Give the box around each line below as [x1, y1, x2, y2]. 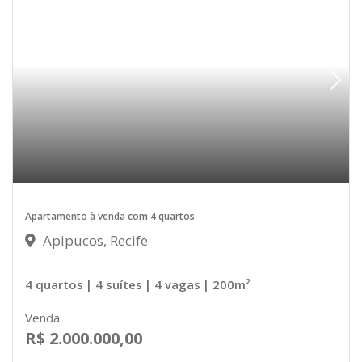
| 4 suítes [86, 276, 142, 293]
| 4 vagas [145, 276, 200, 293]
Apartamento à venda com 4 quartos [25, 209, 195, 224]
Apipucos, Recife [40, 231, 148, 250]
